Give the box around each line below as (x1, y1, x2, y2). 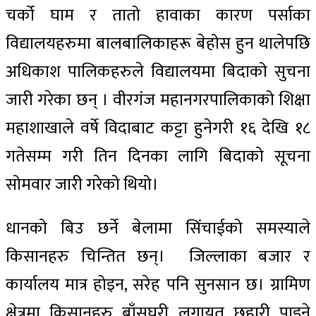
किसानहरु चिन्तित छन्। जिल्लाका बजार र (6, 243, 310, 272)
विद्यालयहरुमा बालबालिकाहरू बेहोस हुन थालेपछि (6, 30, 310, 59)
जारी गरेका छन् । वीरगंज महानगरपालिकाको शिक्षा (6, 86, 310, 115)
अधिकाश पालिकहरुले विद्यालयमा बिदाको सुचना (6, 58, 310, 87)
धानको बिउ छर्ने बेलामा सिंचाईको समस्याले (6, 214, 310, 243)
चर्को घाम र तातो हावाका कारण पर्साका (6, 1, 310, 30)
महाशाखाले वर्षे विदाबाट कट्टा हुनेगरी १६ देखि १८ (6, 114, 310, 143)
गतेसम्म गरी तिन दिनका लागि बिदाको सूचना (6, 142, 310, 171)
